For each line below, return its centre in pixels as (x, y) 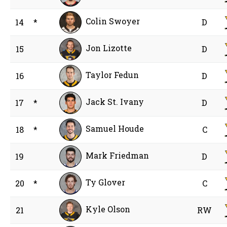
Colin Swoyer (113, 21)
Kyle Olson (108, 209)
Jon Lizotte (109, 48)
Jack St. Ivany (115, 102)
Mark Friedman (118, 156)
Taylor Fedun (112, 75)
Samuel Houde (115, 129)
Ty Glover (106, 182)
